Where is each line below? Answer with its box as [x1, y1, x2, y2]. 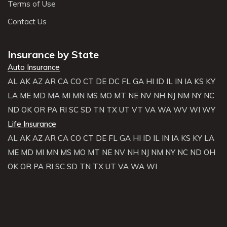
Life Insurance [8, 119, 56, 129]
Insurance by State [8, 48, 99, 61]
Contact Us [8, 16, 47, 26]
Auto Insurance [8, 62, 60, 72]
